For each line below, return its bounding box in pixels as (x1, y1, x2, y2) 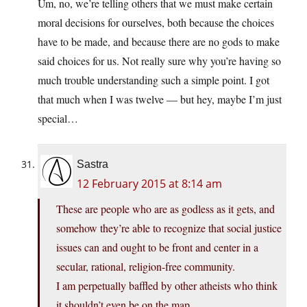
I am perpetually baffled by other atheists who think (56, 278, 278, 293)
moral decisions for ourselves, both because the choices (38, 15, 274, 30)
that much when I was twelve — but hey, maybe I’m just (38, 92, 282, 107)
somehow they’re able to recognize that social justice (56, 221, 282, 236)
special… (38, 111, 78, 126)
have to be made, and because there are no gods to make (38, 34, 280, 49)
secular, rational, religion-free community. (56, 259, 235, 274)
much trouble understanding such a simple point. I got (38, 73, 269, 88)
